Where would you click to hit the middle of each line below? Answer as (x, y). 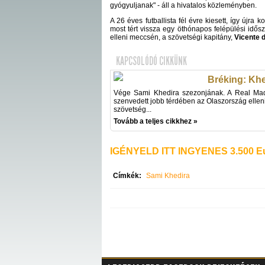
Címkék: (127, 176)
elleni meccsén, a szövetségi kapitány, (172, 37)
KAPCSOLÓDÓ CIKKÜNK (151, 61)
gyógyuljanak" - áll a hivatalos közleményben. (183, 5)
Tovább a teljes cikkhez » (156, 121)
